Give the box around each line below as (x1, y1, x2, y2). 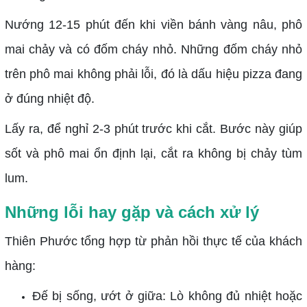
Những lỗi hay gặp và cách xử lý (4, 202, 259, 221)
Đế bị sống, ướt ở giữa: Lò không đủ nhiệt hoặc (32, 288, 303, 303)
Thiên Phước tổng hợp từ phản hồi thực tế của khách (4, 234, 303, 248)
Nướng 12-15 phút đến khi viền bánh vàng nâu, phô (4, 17, 303, 32)
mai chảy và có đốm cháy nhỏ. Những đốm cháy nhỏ (4, 42, 303, 56)
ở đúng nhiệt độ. (4, 91, 95, 106)
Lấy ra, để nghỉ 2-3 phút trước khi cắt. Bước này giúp (4, 121, 303, 136)
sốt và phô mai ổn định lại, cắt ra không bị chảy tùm (4, 146, 303, 160)
